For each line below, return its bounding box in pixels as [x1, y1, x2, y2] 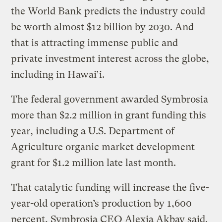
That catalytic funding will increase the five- [11, 182, 210, 194]
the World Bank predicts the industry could [11, 5, 206, 17]
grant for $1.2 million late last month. [11, 157, 179, 169]
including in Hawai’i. [11, 69, 108, 81]
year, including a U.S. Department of [11, 125, 175, 137]
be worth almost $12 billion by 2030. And [11, 21, 194, 33]
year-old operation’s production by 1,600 [11, 198, 192, 210]
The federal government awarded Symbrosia [11, 94, 209, 106]
